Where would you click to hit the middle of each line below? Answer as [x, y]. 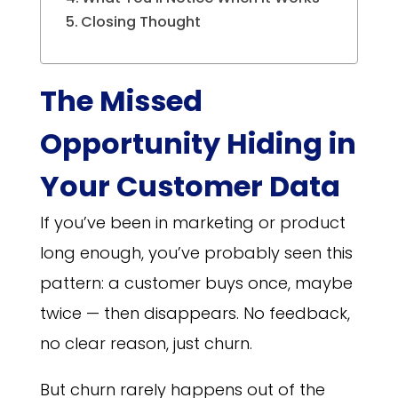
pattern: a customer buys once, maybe [196, 283]
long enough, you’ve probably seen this [196, 253]
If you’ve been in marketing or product [192, 223]
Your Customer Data [190, 187]
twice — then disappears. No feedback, [195, 314]
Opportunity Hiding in [198, 144]
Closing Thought [141, 22]
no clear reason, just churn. [146, 344]
